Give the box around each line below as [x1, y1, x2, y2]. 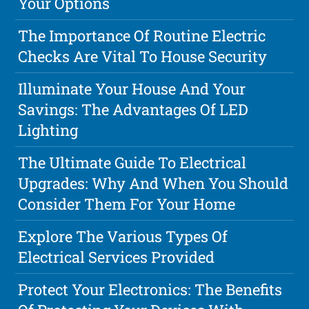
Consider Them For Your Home [18, 194, 236, 215]
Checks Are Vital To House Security [18, 46, 268, 67]
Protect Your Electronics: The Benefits [18, 279, 283, 300]
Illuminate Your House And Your [18, 79, 246, 99]
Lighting [18, 120, 79, 141]
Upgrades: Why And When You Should [18, 173, 289, 194]
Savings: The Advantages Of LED [18, 99, 249, 120]
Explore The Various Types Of [18, 226, 228, 247]
